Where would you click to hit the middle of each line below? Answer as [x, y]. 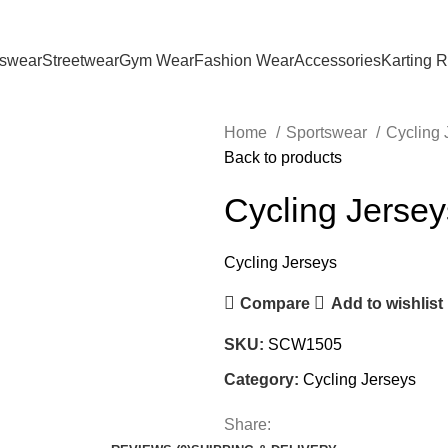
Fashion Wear [244, 60]
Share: [247, 424]
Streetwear [80, 60]
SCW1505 [305, 344]
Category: [261, 379]
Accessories [337, 60]
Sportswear [328, 132]
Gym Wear [156, 60]
